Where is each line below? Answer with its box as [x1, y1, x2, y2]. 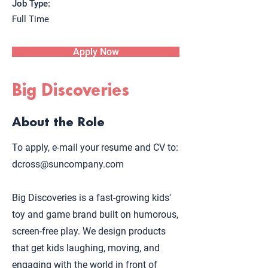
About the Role [12, 111, 105, 130]
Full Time [12, 14, 49, 25]
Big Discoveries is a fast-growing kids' [12, 192, 171, 203]
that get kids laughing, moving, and [12, 242, 160, 254]
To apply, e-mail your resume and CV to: [12, 142, 178, 153]
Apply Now [72, 46, 119, 57]
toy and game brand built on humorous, [12, 209, 178, 220]
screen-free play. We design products [12, 226, 166, 237]
